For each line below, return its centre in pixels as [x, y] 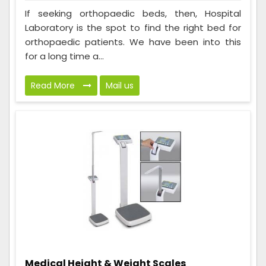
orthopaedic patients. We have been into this [133, 42]
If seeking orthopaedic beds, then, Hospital [133, 13]
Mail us [120, 85]
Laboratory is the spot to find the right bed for [133, 27]
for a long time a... [64, 56]
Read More [54, 85]
